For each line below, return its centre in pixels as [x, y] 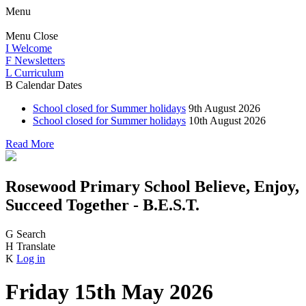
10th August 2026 [227, 121]
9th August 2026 [224, 108]
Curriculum [39, 73]
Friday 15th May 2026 [109, 292]
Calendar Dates [49, 85]
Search [31, 234]
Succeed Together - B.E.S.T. [102, 205]
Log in [31, 258]
